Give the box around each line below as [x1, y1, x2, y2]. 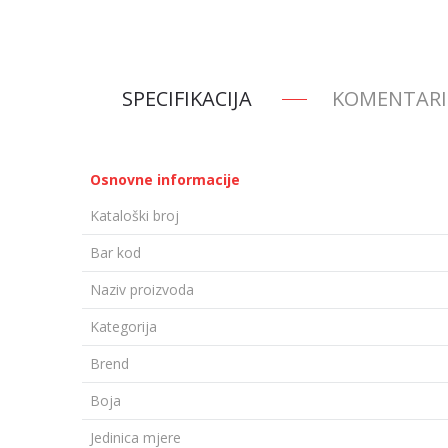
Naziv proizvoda [90, 280, 194, 299]
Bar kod [90, 243, 141, 262]
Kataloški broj [90, 206, 179, 225]
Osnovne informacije [90, 170, 240, 189]
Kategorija [90, 317, 157, 336]
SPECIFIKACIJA [122, 85, 252, 112]
